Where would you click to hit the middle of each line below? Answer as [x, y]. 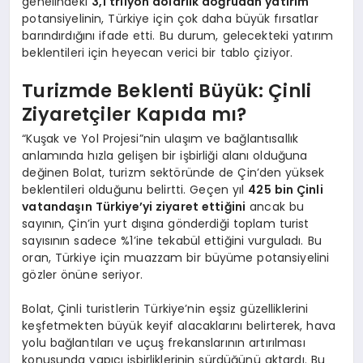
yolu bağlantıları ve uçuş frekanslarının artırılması [164, 342]
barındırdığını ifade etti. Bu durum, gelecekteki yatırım [178, 35]
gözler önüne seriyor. [82, 274]
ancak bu [275, 206]
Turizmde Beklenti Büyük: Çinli [167, 91]
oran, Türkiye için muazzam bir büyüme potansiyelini [176, 257]
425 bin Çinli [286, 189]
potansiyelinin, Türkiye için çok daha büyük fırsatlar [170, 18]
